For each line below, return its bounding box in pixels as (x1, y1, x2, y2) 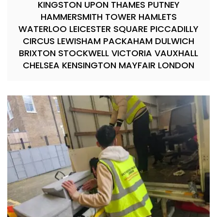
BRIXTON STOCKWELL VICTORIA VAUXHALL (19, 47, 198, 59)
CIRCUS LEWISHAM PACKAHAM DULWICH (23, 35, 194, 47)
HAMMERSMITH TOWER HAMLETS (40, 11, 177, 23)
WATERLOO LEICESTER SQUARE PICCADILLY (18, 23, 199, 35)
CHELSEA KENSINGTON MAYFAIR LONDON (23, 59, 194, 71)
